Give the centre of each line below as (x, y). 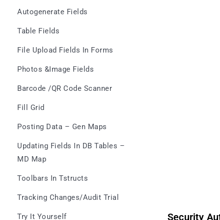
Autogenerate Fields (53, 12)
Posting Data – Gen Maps (62, 127)
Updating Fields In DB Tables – (71, 146)
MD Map (32, 159)
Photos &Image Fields (55, 69)
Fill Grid (31, 108)
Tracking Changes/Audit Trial (68, 198)
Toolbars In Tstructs (53, 179)
